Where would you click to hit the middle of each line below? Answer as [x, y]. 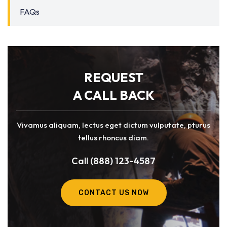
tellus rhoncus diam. [113, 138]
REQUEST [113, 78]
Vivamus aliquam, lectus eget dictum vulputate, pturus [113, 125]
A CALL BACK [113, 95]
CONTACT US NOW [113, 193]
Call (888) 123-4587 [113, 161]
